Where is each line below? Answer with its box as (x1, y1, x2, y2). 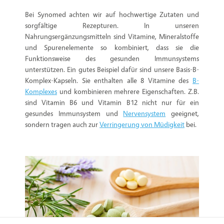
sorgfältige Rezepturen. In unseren (25, 20, 199, 29)
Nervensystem (123, 108, 166, 117)
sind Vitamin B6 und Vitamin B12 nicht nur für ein (25, 97, 199, 106)
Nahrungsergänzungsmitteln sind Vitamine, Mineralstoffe (25, 31, 199, 40)
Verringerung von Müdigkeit (99, 119, 184, 128)
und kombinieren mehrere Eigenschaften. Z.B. (57, 86, 199, 95)
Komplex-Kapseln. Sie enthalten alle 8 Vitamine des (25, 75, 192, 84)
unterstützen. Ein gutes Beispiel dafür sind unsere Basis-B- (25, 64, 199, 73)
